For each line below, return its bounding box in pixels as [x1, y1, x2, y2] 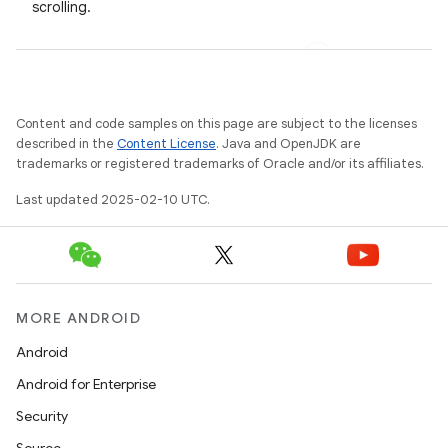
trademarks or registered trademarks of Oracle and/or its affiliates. [16, 155, 424, 172]
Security [16, 407, 68, 425]
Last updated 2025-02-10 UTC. [16, 191, 210, 208]
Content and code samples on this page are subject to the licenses [16, 115, 417, 132]
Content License [117, 135, 216, 152]
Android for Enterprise [16, 375, 156, 393]
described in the [16, 135, 117, 152]
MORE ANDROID [16, 309, 141, 327]
